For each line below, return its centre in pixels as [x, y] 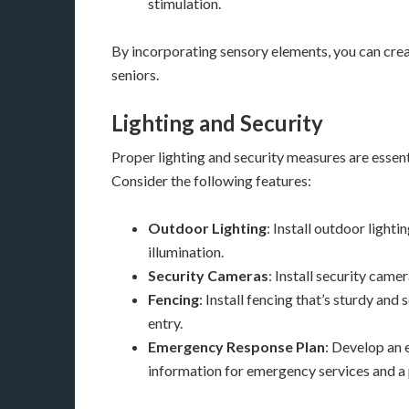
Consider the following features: [211, 180]
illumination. [186, 252]
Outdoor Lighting [207, 228]
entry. [165, 323]
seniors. [135, 74]
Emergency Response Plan [236, 346]
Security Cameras [208, 275]
